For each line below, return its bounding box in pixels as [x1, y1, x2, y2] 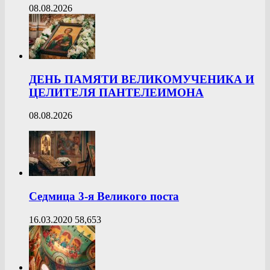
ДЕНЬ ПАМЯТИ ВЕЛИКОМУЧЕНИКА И [29, 72, 254, 86]
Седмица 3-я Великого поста [29, 190, 179, 203]
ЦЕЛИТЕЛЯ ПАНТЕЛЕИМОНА [29, 86, 204, 99]
